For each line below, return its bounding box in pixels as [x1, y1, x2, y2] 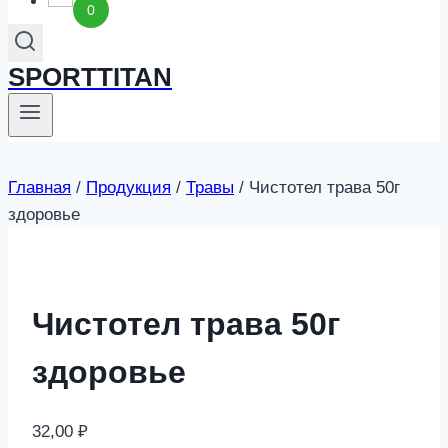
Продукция [86, 177, 171, 197]
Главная [8, 177, 71, 197]
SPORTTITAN [8, 61, 172, 92]
